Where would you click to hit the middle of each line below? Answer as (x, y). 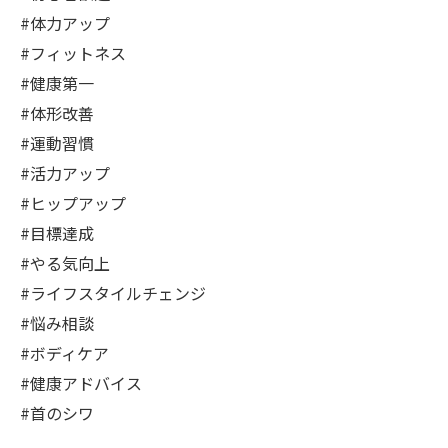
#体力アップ (65, 23)
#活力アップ (65, 173)
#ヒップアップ (73, 203)
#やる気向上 (65, 263)
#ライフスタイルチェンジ (113, 293)
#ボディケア (64, 353)
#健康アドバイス (81, 383)
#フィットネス (73, 53)
